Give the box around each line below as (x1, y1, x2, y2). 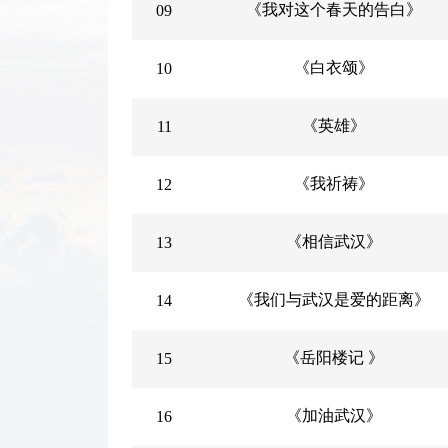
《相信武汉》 (286, 233, 382, 250)
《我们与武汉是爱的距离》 (238, 291, 430, 308)
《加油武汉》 (286, 407, 382, 424)
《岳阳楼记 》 (284, 349, 384, 366)
